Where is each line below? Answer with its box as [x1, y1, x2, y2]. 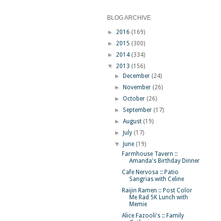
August [123, 118, 144, 125]
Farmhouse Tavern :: [121, 150, 178, 157]
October [123, 95, 147, 102]
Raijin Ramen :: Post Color [121, 187, 192, 194]
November [123, 84, 153, 91]
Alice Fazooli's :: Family [121, 212, 184, 219]
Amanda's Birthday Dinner [129, 157, 200, 164]
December [123, 73, 152, 79]
